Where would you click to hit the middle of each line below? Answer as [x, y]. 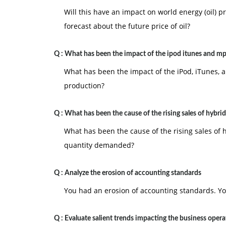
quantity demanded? [99, 145]
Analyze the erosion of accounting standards [133, 173]
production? [84, 86]
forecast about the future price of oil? [127, 26]
